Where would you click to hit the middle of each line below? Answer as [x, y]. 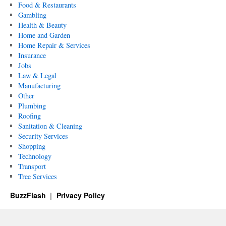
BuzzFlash [29, 195]
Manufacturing [39, 86]
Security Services [43, 136]
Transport [32, 166]
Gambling [32, 15]
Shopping [32, 146]
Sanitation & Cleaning [50, 126]
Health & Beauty [42, 25]
